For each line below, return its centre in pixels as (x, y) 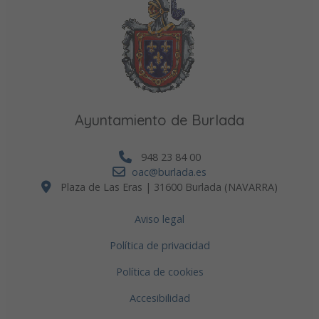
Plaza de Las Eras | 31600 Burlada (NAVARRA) (168, 187)
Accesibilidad (159, 298)
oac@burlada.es (169, 172)
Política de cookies (159, 271)
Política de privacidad (159, 245)
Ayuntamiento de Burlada (159, 120)
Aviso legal (159, 219)
